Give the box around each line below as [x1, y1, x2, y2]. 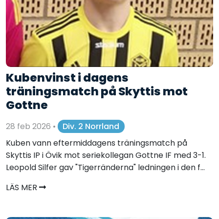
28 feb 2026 [6, 120, 53, 132]
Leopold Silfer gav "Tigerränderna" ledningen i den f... [6, 162, 205, 174]
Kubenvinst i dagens [6, 69, 129, 86]
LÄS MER [6, 182, 39, 194]
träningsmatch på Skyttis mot [6, 83, 188, 100]
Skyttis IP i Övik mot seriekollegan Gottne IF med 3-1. [6, 150, 206, 161]
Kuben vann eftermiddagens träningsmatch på [6, 137, 187, 149]
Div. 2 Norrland [63, 120, 120, 132]
